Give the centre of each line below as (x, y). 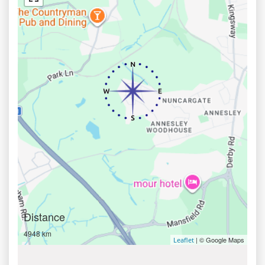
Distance (44, 216)
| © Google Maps (219, 240)
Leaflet (184, 240)
